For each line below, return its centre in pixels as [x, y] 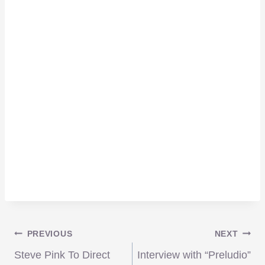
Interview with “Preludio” [194, 255]
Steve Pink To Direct [62, 255]
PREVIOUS [50, 233]
